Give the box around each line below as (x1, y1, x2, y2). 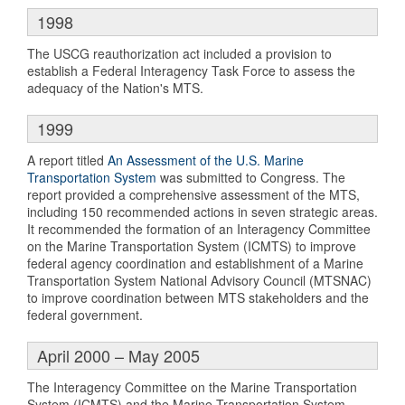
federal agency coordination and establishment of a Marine (27, 253, 363, 272)
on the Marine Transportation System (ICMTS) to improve (27, 236, 356, 255)
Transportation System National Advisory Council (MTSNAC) (27, 270, 372, 289)
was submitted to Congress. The (156, 167, 345, 186)
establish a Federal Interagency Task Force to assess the (27, 61, 355, 80)
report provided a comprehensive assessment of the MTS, (27, 184, 360, 203)
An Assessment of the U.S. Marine (108, 150, 304, 169)
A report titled (27, 150, 108, 169)
